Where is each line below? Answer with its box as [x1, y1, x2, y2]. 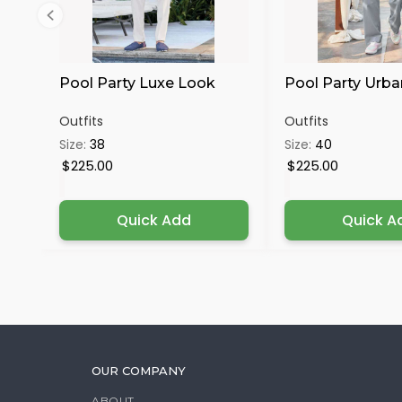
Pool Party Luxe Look [58, 74, 215, 92]
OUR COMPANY [92, 363, 186, 378]
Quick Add [116, 210, 191, 231]
